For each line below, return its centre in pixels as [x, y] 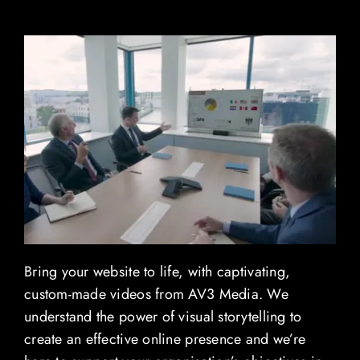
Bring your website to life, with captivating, [157, 272]
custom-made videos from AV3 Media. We [156, 295]
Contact [52, 27]
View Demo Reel [83, 133]
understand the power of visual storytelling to [163, 317]
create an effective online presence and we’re [165, 340]
